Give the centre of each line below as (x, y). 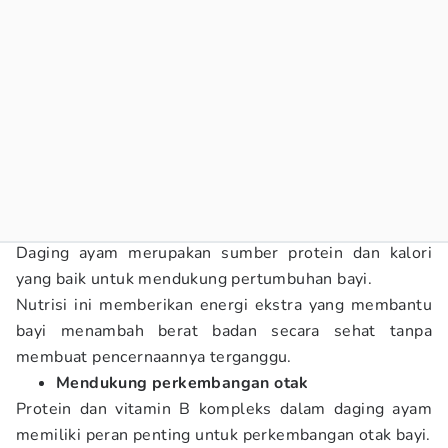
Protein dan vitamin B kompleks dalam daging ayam (224, 409)
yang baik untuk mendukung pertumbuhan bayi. (196, 279)
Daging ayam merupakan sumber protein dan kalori (224, 253)
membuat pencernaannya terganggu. (154, 357)
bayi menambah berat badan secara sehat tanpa (224, 331)
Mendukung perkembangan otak (182, 383)
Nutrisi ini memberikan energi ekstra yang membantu (224, 305)
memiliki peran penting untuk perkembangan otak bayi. (223, 435)
